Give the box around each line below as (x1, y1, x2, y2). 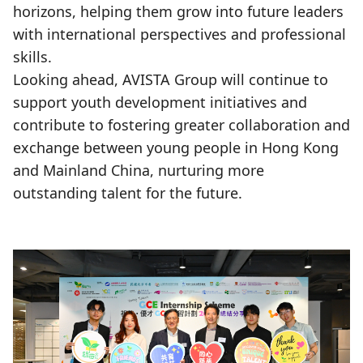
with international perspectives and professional (13, 24, 346, 44)
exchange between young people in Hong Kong (13, 138, 339, 157)
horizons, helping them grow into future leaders (13, 2, 344, 21)
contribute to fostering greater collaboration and (13, 115, 350, 135)
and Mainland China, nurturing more (13, 160, 264, 180)
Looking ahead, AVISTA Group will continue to (13, 70, 328, 89)
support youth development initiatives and (13, 92, 307, 112)
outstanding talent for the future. (13, 183, 242, 203)
